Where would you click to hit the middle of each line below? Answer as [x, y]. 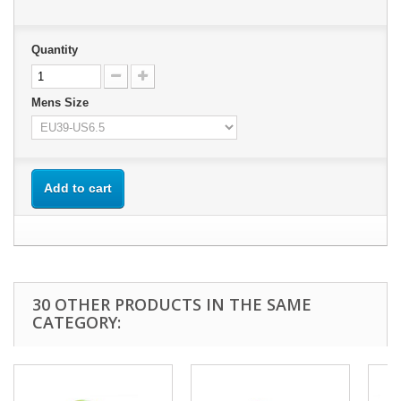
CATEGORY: [77, 322]
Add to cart [78, 188]
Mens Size [62, 102]
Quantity [55, 50]
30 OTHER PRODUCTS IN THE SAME [172, 304]
